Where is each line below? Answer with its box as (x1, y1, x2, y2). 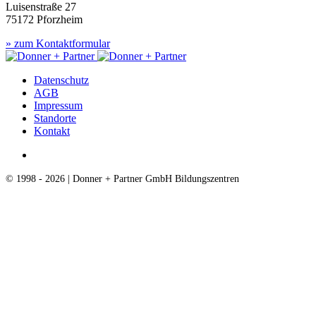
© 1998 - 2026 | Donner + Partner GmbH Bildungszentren (6, 173, 239, 185)
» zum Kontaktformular (6, 37, 110, 50)
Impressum (34, 99, 83, 112)
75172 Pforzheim (6, 13, 83, 26)
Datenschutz (34, 74, 89, 87)
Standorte (34, 112, 76, 125)
